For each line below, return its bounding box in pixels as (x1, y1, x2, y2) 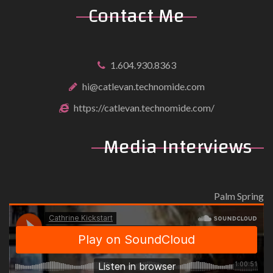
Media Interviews (104, 129, 252, 166)
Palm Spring (214, 190, 264, 202)
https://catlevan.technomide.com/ (73, 102, 214, 114)
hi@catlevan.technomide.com (82, 80, 205, 93)
